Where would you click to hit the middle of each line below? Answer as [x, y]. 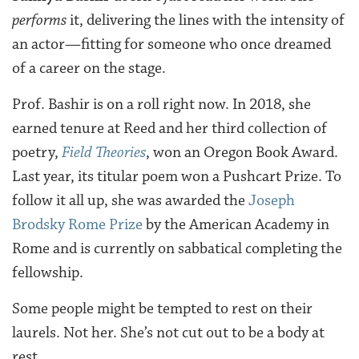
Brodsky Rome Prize [77, 224]
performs [39, 20]
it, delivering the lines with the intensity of [206, 20]
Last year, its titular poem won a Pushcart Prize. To [177, 176]
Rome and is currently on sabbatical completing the [177, 248]
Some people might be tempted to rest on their [162, 308]
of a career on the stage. [89, 68]
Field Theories [104, 152]
